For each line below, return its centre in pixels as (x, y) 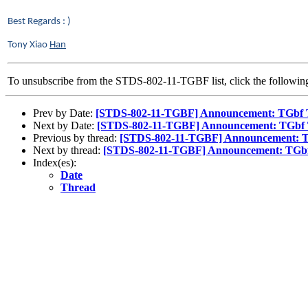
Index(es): (55, 162)
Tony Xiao (29, 45)
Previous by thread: (76, 137)
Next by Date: (65, 125)
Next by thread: (68, 150)
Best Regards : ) (39, 21)
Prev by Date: (64, 113)
